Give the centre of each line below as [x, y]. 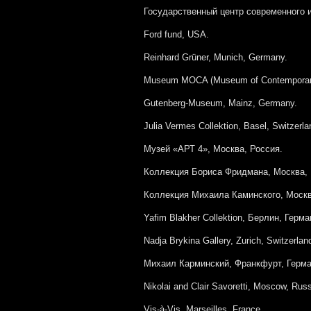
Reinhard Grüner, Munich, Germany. [216, 57]
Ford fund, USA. [176, 34]
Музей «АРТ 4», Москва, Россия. [213, 149]
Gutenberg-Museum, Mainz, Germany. [220, 103]
